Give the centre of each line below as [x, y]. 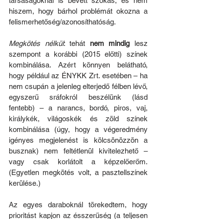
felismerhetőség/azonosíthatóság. [62, 22]
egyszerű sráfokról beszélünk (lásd [78, 97]
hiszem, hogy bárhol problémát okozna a [78, 11]
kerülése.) [25, 183]
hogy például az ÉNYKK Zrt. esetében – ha [78, 75]
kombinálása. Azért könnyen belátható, [78, 65]
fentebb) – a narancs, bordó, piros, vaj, [78, 108]
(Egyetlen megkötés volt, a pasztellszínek [78, 172]
